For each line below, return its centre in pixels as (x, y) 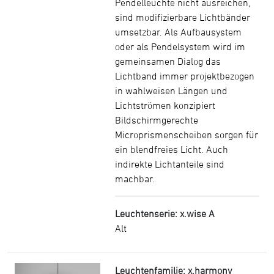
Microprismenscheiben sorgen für (187, 135)
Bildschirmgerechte (157, 120)
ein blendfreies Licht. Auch (172, 149)
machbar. (135, 179)
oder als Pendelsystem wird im (180, 46)
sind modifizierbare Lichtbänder (183, 17)
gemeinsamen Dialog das (168, 61)
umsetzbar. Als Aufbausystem (178, 32)
